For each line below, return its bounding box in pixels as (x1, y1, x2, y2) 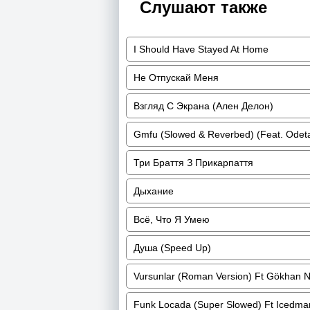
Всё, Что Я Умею (134, 214, 210, 225)
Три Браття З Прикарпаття (134, 157, 253, 168)
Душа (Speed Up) (134, 242, 211, 253)
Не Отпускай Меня (134, 72, 219, 83)
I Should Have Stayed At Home (134, 44, 268, 55)
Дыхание (134, 185, 174, 197)
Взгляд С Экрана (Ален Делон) (134, 100, 273, 111)
